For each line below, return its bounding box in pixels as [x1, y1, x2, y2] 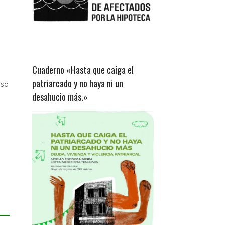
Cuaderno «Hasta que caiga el [32, 63, 134, 76]
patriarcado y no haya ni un [32, 76, 123, 90]
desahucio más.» [32, 90, 88, 103]
